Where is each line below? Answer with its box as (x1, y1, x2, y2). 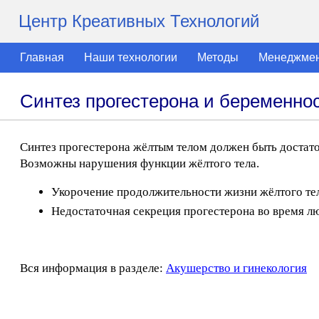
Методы (197, 51, 239, 63)
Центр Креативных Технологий (19, 11, 259, 31)
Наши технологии (84, 51, 177, 63)
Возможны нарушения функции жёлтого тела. (20, 157, 259, 170)
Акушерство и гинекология (166, 261, 307, 275)
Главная (20, 51, 64, 63)
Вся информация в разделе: (20, 261, 166, 275)
